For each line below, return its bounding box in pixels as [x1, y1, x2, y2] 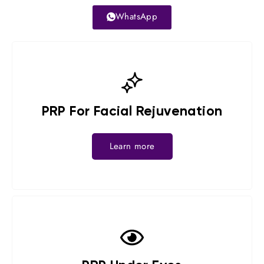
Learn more [109, 140, 155, 153]
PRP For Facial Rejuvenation [41, 105, 223, 118]
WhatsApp [115, 10, 158, 23]
